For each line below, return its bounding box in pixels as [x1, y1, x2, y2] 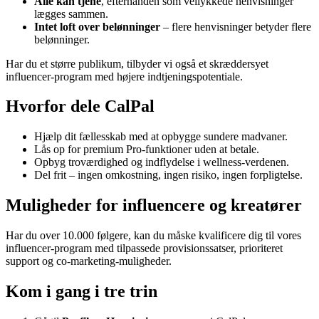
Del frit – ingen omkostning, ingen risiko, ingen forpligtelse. [34, 169, 303, 182]
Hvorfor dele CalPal [6, 97, 155, 116]
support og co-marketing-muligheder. [6, 255, 172, 268]
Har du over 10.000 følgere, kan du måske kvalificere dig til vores [6, 229, 301, 242]
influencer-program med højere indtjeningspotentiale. [6, 70, 243, 83]
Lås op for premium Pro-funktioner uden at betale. [34, 143, 259, 156]
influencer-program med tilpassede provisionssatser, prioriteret [6, 242, 283, 255]
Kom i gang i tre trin [6, 282, 157, 301]
